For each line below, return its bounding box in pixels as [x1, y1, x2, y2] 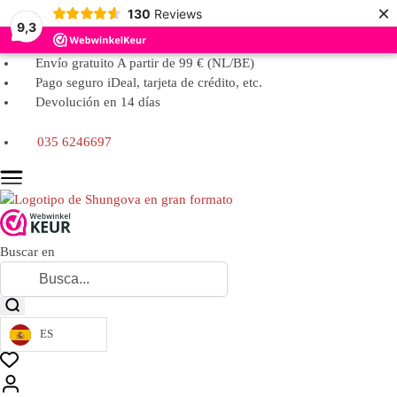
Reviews [153, 5, 202, 21]
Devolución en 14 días [35, 95, 160, 109]
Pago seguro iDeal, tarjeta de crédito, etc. [35, 75, 262, 90]
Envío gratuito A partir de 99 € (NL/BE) [35, 56, 254, 70]
